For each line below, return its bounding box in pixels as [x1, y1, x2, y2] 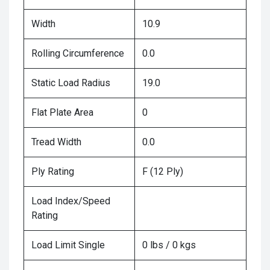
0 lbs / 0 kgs [142, 239, 196, 251]
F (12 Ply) [142, 166, 183, 177]
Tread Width [31, 136, 81, 148]
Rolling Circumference [31, 48, 124, 59]
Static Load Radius [31, 77, 110, 89]
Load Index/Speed [31, 195, 110, 207]
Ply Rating [31, 166, 74, 177]
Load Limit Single [31, 239, 105, 251]
